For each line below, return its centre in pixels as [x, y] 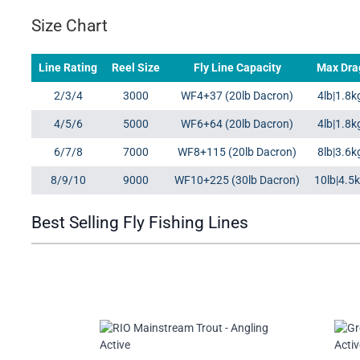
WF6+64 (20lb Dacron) [237, 124]
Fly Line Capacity [237, 68]
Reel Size [136, 68]
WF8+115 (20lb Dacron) [237, 152]
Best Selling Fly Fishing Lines [140, 223]
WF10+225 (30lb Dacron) [237, 180]
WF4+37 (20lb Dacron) [237, 96]
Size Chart [70, 26]
